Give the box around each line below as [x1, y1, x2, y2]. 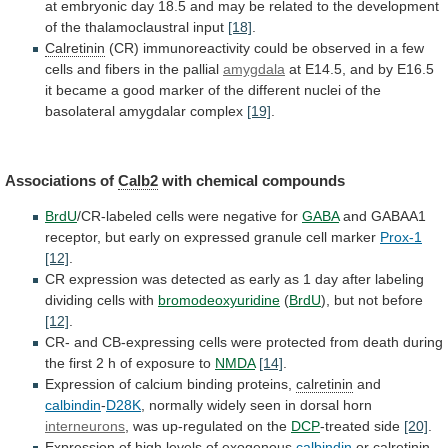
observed [312, 40, 371, 57]
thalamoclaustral [85, 19, 189, 36]
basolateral [45, 103, 115, 120]
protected [266, 333, 326, 350]
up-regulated [162, 417, 243, 434]
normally [149, 396, 203, 413]
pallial [183, 61, 219, 78]
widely [207, 396, 246, 413]
